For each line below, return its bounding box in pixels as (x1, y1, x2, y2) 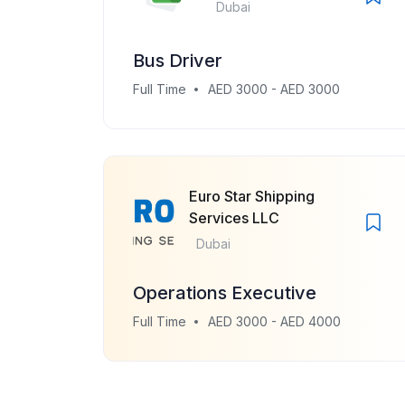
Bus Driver (133, 50, 222, 71)
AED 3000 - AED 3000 (208, 81, 340, 97)
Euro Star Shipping (189, 187, 316, 205)
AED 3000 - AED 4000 (208, 314, 341, 329)
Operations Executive (133, 282, 316, 304)
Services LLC (189, 209, 280, 227)
